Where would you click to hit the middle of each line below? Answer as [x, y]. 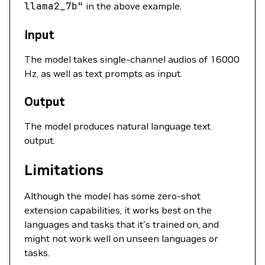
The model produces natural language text [117, 126]
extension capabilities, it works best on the [118, 210]
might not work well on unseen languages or [121, 238]
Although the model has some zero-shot [112, 196]
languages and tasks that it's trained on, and [122, 224]
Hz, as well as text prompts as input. [103, 73]
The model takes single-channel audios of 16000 [132, 59]
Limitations [64, 170]
